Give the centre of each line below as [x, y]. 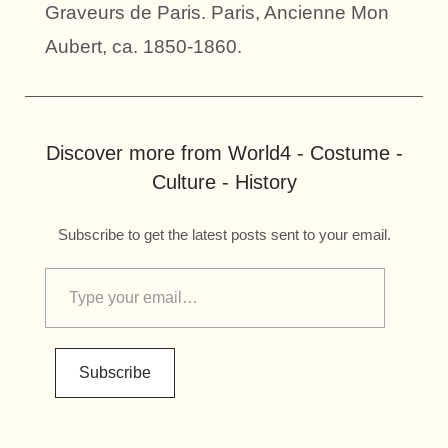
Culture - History [224, 182]
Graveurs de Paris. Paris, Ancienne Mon [217, 13]
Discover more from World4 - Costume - [224, 153]
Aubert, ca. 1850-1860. [143, 47]
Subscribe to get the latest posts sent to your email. [224, 235]
